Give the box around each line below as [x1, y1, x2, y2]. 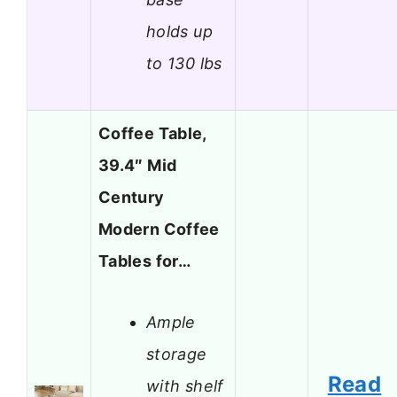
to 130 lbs [146, 53, 222, 73]
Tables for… [98, 252, 191, 271]
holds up [146, 21, 213, 41]
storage [146, 344, 207, 363]
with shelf [146, 376, 224, 395]
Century [98, 188, 165, 207]
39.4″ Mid [98, 156, 177, 175]
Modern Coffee [98, 220, 220, 239]
